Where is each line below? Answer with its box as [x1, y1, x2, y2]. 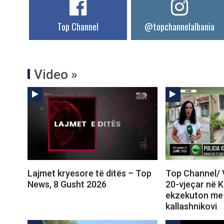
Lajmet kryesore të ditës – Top [27, 167, 151, 178]
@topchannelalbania [144, 19, 215, 33]
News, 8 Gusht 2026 [27, 178, 106, 189]
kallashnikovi [165, 200, 217, 211]
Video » [34, 66, 77, 82]
